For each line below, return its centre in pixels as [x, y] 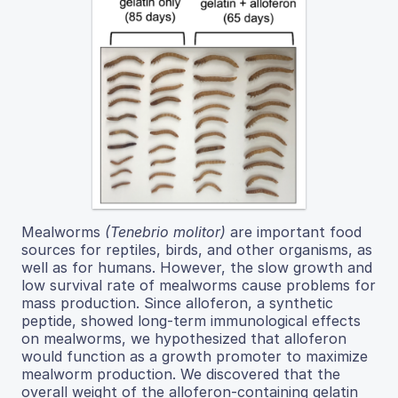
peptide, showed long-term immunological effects [191, 321]
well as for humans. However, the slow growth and [197, 268]
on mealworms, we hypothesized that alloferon [184, 339]
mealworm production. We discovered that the [181, 374]
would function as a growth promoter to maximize [195, 357]
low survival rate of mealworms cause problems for [199, 286]
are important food [294, 232]
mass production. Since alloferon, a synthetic [177, 303]
